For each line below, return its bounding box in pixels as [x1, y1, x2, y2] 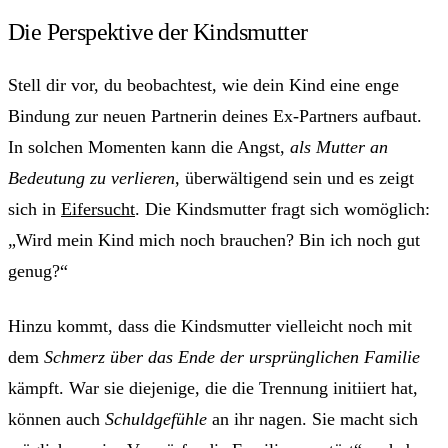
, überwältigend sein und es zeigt [175, 167, 414, 188]
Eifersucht [61, 198, 135, 219]
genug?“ [8, 260, 68, 281]
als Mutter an [290, 136, 388, 157]
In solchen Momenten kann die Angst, [8, 136, 290, 157]
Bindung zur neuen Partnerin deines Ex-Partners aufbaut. [8, 105, 422, 126]
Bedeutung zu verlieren [8, 167, 175, 188]
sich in [8, 198, 61, 219]
